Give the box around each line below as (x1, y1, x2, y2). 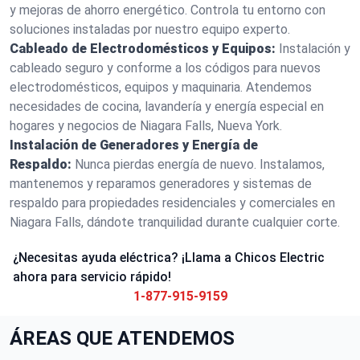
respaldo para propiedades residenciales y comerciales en (10, 195, 335, 211)
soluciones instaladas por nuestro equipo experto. (10, 22, 290, 37)
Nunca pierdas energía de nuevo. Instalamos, (75, 157, 325, 172)
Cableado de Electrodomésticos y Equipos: (10, 41, 276, 56)
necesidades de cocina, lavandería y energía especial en (10, 99, 324, 114)
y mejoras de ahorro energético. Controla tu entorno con (10, 2, 325, 18)
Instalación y (279, 41, 350, 56)
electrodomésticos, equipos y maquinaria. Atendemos (10, 80, 312, 95)
